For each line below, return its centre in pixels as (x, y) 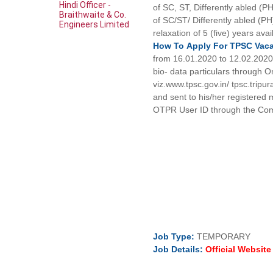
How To (170, 46)
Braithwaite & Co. (93, 14)
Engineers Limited (94, 24)
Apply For (208, 46)
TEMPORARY (224, 236)
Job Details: (179, 249)
